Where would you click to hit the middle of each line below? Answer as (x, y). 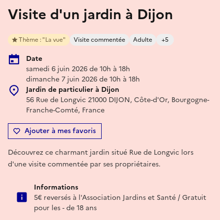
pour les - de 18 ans (65, 208)
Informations (56, 187)
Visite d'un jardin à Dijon (90, 14)
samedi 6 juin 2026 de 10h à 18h (78, 69)
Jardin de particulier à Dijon (73, 89)
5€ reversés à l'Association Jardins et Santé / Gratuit (120, 197)
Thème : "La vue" (42, 40)
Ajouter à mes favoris (60, 131)
